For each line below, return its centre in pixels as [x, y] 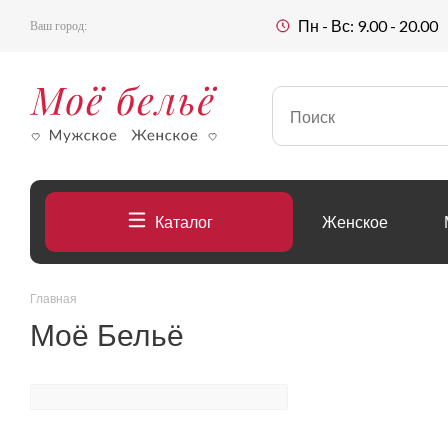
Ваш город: [58, 26]
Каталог [184, 221]
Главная [53, 299]
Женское [355, 221]
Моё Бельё [107, 335]
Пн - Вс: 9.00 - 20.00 [368, 25]
